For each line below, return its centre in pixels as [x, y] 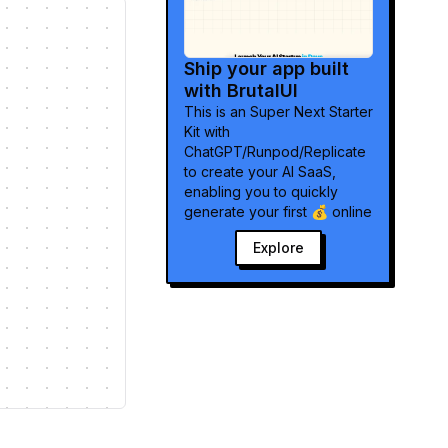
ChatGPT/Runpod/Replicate [275, 151]
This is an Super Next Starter [278, 111]
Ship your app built [266, 68]
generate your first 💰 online [278, 211]
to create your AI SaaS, [260, 171]
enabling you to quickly [261, 191]
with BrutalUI [241, 90]
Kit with [207, 131]
